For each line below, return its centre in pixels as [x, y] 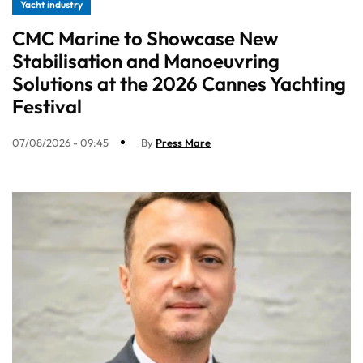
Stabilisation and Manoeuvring [146, 60]
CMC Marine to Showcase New [145, 38]
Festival [47, 106]
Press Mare [183, 142]
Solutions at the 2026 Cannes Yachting [179, 83]
